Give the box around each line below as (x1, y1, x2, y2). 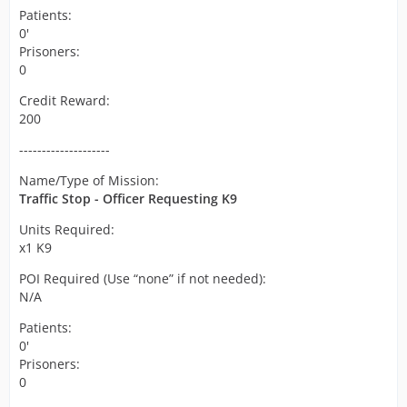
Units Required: (19, 221, 114, 238)
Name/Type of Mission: (19, 172, 159, 189)
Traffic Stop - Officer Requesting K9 (19, 190, 237, 207)
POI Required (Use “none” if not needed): (19, 270, 266, 287)
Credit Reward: (19, 92, 110, 109)
